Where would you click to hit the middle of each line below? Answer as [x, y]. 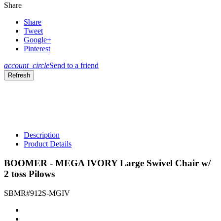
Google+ [37, 40]
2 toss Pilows [29, 174]
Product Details [48, 144]
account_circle [27, 66]
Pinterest [37, 49]
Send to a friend [74, 66]
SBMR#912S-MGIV [37, 193]
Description [42, 135]
